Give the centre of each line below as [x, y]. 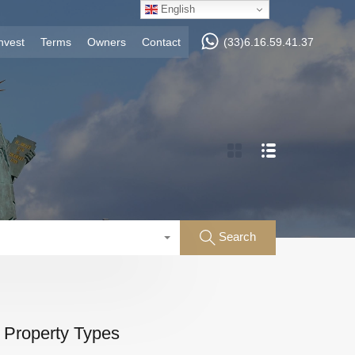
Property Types [61, 333]
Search [237, 237]
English [177, 9]
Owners [107, 42]
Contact [161, 42]
